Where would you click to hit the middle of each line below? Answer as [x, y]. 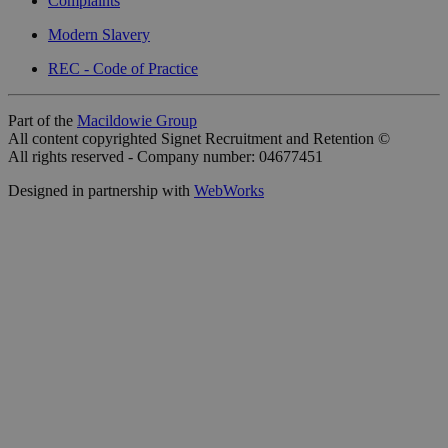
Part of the [42, 120]
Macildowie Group [137, 120]
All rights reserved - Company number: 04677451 [165, 156]
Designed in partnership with [101, 190]
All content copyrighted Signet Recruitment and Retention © [199, 138]
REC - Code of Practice [123, 68]
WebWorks [229, 190]
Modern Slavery [99, 34]
